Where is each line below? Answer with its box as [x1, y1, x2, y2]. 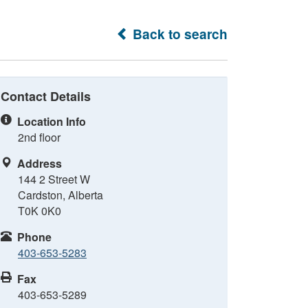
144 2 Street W [18, 171, 90, 187]
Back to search [129, 24, 228, 43]
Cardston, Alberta [18, 187, 103, 203]
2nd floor [18, 129, 60, 145]
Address [17, 155, 62, 171]
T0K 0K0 [18, 203, 61, 219]
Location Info [17, 113, 86, 129]
